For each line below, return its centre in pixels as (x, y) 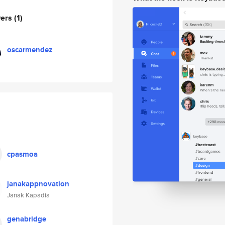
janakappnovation (38, 184)
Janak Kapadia (28, 195)
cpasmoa (22, 154)
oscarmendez (30, 50)
